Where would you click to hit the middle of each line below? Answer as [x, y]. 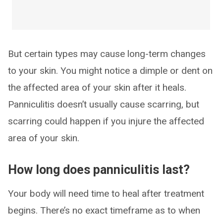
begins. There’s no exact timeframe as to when [104, 210]
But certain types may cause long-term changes [107, 54]
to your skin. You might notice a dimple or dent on [110, 71]
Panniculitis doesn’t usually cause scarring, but [104, 104]
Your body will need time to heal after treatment [106, 194]
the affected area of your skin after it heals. [97, 87]
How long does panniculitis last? [99, 170]
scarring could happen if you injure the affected [106, 121]
